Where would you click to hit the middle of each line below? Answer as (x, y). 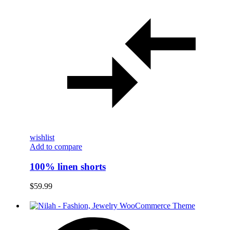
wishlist (42, 137)
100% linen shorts (68, 166)
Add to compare (56, 146)
